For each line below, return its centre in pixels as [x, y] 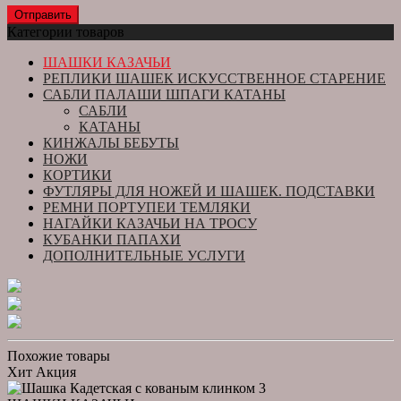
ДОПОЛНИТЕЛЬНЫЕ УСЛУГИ [144, 255]
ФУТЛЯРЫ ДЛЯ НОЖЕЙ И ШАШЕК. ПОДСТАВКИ [209, 191]
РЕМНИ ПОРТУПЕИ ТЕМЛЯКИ [147, 207]
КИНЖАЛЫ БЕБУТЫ [111, 142]
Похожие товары [59, 355]
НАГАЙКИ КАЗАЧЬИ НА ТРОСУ [150, 223]
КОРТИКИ [77, 175]
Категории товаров [66, 31]
